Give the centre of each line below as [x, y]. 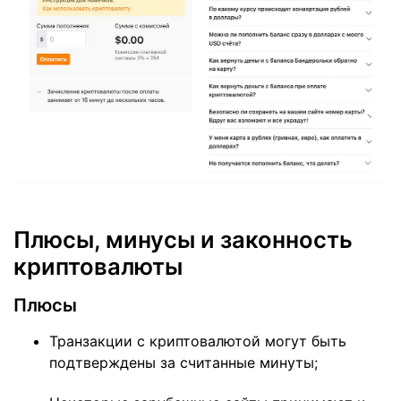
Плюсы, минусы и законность [183, 240]
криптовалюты [98, 267]
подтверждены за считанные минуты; [183, 363]
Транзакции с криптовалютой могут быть [198, 341]
